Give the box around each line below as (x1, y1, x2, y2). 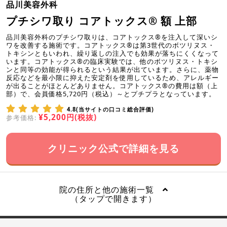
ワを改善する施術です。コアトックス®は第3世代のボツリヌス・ (6, 40, 215, 50)
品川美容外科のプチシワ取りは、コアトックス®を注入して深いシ (6, 32, 218, 42)
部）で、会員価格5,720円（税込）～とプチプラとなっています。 (6, 89, 216, 98)
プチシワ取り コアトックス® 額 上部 (6, 13, 197, 28)
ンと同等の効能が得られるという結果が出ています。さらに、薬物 (6, 64, 219, 74)
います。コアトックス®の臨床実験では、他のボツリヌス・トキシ (6, 56, 218, 66)
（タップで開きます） (70, 193, 157, 204)
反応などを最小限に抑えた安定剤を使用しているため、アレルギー (6, 72, 219, 82)
